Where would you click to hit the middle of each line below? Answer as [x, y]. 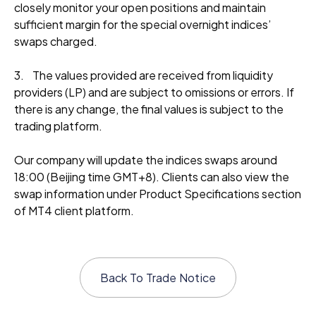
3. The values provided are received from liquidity [144, 75]
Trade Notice [181, 278]
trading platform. [58, 126]
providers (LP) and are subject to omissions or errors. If [154, 92]
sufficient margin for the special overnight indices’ [142, 24]
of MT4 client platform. [74, 211]
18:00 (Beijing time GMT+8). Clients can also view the [152, 177]
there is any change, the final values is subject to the [149, 109]
